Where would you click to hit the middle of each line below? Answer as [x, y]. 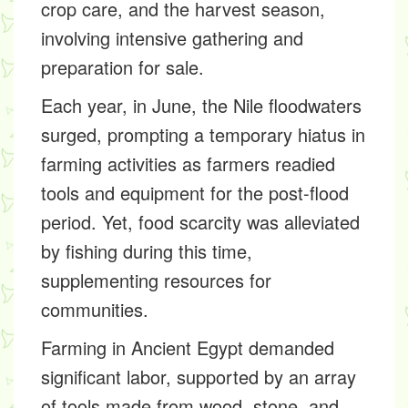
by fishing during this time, [147, 251]
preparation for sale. [122, 67]
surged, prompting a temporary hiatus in [203, 134]
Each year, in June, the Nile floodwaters [201, 105]
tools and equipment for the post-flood [195, 193]
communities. [95, 309]
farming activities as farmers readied [188, 163]
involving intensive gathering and [172, 38]
